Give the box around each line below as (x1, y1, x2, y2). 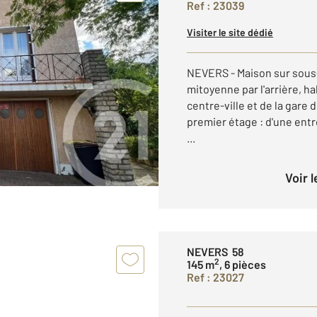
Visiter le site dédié (187, 26, 273, 38)
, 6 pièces (219, 258, 266, 271)
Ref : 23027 (187, 270, 244, 284)
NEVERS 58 (187, 245, 244, 258)
